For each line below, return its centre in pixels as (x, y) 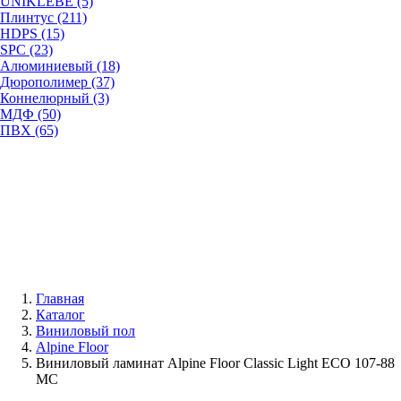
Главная (60, 299)
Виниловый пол (85, 331)
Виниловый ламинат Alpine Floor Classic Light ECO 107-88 (215, 363)
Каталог (60, 315)
